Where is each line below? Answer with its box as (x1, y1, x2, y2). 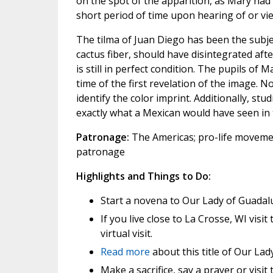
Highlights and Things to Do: (76, 169, 211, 183)
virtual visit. (100, 227, 152, 240)
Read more (100, 245, 150, 258)
